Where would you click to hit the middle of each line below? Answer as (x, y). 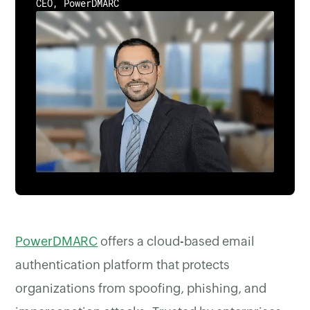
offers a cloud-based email (176, 241)
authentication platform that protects (123, 265)
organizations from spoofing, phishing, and (141, 289)
